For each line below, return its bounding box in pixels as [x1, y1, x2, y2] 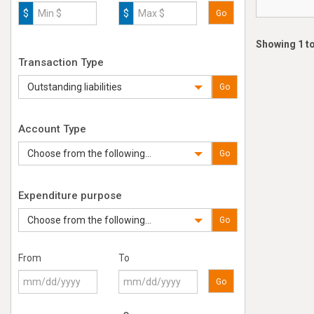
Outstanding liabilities [27, 81, 122, 93]
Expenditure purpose [18, 189, 122, 202]
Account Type [18, 123, 86, 135]
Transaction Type [18, 56, 104, 69]
